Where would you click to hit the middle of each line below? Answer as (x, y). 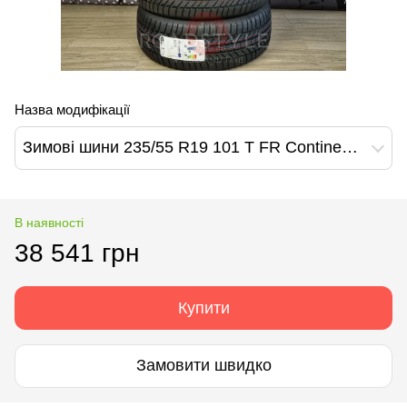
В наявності (49, 222)
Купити (203, 308)
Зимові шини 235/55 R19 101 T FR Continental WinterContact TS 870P (350, 148)
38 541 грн (77, 253)
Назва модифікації (72, 109)
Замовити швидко (203, 366)
